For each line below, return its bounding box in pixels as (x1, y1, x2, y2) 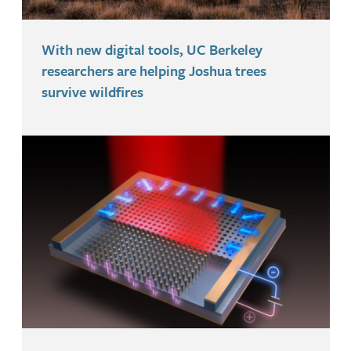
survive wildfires (41, 81, 143, 103)
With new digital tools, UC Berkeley (41, 39, 262, 60)
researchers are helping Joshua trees (41, 60, 266, 81)
